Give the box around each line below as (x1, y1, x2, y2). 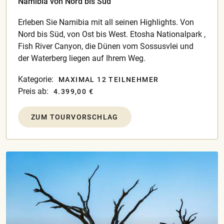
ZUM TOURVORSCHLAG (31, 112, 118, 121)
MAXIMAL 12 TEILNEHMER (58, 75, 159, 83)
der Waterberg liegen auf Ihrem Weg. (18, 53, 145, 63)
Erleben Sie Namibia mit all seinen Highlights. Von (18, 17, 194, 27)
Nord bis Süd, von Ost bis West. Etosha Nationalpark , (18, 29, 205, 39)
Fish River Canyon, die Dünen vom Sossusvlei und (18, 41, 193, 51)
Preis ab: (18, 86, 48, 96)
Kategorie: (18, 74, 53, 84)
